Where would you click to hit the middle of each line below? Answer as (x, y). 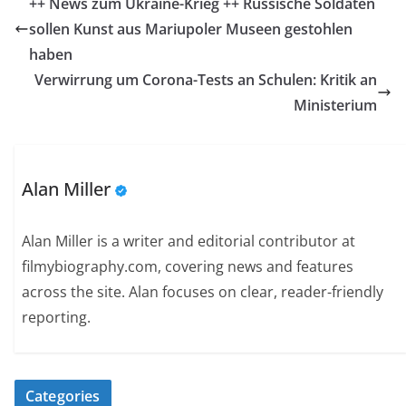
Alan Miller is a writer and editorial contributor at (189, 242)
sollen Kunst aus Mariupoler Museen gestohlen (191, 29)
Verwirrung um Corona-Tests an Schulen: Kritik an (206, 80)
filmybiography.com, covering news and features (188, 267)
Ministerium (335, 105)
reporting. (57, 318)
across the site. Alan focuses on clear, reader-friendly (203, 292)
